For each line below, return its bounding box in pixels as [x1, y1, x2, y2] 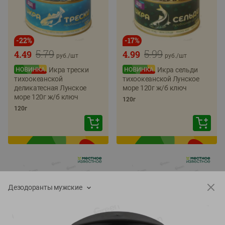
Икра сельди [157, 66, 198, 74]
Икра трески [49, 66, 89, 74]
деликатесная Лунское [14, 84, 87, 92]
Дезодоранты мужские [8, 183, 82, 191]
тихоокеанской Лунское [123, 75, 199, 83]
